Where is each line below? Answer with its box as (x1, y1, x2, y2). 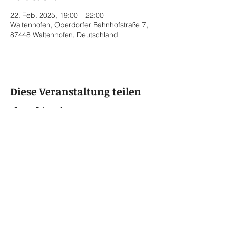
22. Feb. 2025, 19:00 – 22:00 (10, 11, 104, 20)
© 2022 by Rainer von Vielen (40, 152, 125, 161)
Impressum (65, 179, 98, 187)
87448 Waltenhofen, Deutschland (10, 30, 118, 40)
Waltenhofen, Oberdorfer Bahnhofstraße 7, (10, 20, 148, 30)
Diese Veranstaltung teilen (10, 84, 141, 99)
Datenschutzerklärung (49, 165, 114, 174)
